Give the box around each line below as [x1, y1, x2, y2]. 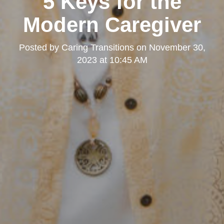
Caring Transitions [61, 42, 134, 52]
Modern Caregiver [23, 12, 201, 36]
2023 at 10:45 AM [76, 54, 147, 65]
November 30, [148, 42, 205, 52]
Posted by [18, 42, 61, 52]
